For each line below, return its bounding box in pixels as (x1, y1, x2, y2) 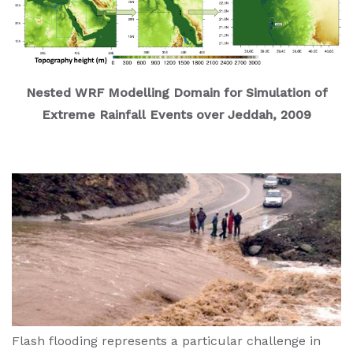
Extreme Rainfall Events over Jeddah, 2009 (42, 106, 311, 122)
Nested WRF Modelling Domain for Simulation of (25, 84, 328, 100)
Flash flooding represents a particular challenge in (12, 333, 321, 349)
